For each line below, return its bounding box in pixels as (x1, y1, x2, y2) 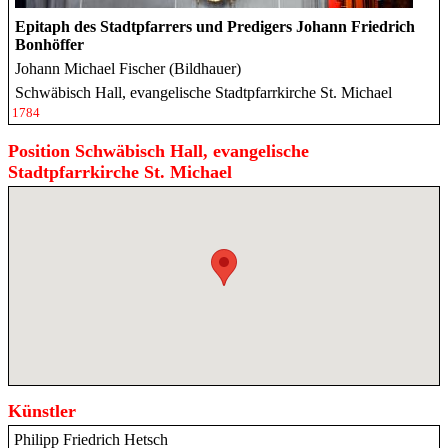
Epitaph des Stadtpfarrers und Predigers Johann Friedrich (15, 17, 415, 35)
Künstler (8, 400, 76, 421)
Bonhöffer (15, 35, 84, 53)
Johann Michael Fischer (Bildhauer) (15, 59, 241, 77)
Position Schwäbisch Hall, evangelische (8, 140, 309, 161)
